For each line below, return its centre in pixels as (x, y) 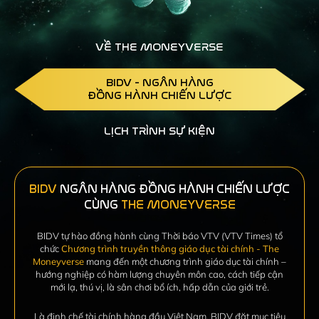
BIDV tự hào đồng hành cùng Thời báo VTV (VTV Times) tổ (159, 236)
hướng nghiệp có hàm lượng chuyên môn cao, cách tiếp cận (159, 274)
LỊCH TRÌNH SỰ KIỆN (159, 131)
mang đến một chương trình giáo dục (162, 262)
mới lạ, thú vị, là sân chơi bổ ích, (115, 287)
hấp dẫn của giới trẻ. (225, 287)
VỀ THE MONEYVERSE (159, 47)
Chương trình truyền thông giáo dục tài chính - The (170, 249)
